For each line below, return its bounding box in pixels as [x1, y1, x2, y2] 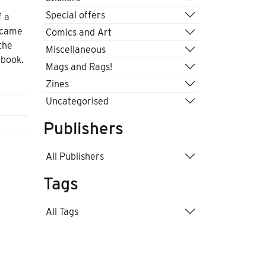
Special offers [46, 9, 105, 21]
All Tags [46, 205, 78, 217]
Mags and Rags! [46, 61, 112, 72]
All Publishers [46, 150, 104, 162]
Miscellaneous [46, 43, 106, 55]
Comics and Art [46, 26, 112, 38]
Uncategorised [46, 95, 109, 107]
